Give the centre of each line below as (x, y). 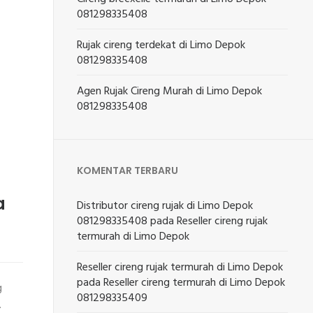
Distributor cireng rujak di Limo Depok (165, 206)
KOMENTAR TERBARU (128, 170)
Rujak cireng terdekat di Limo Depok (161, 45)
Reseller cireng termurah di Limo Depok (195, 283)
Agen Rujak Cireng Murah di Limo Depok (170, 92)
